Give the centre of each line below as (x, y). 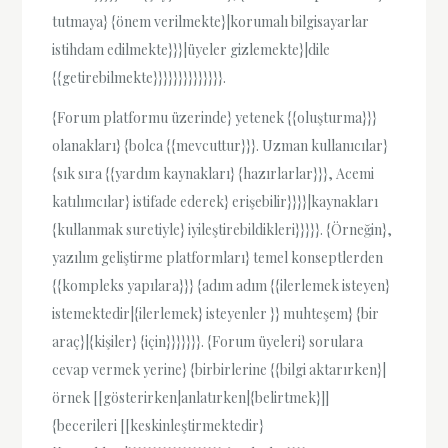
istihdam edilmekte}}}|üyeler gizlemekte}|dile (191, 50)
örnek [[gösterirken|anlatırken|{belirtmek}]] (191, 397)
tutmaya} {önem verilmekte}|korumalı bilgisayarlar (211, 22)
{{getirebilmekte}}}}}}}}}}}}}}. (139, 78)
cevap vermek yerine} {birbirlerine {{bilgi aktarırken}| (219, 369)
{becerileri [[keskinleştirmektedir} (158, 425)
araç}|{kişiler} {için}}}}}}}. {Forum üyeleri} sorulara (208, 341)
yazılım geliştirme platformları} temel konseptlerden (218, 257)
